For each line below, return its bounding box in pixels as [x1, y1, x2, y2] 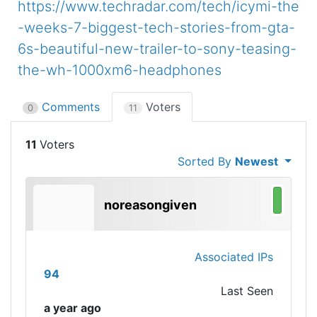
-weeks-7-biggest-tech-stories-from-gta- [18, 19, 295, 36]
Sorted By [178, 154, 236, 168]
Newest [235, 154, 279, 168]
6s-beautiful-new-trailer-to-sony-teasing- [18, 40, 296, 57]
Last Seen [221, 284, 273, 298]
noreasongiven [104, 197, 197, 212]
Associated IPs [195, 250, 273, 264]
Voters [142, 100, 180, 114]
